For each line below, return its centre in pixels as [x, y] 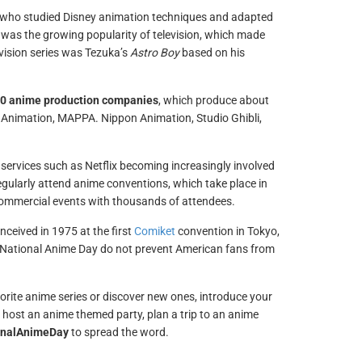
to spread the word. [118, 332]
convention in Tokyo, [227, 231]
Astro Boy [154, 53]
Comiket [154, 231]
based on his [212, 53]
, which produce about [213, 100]
